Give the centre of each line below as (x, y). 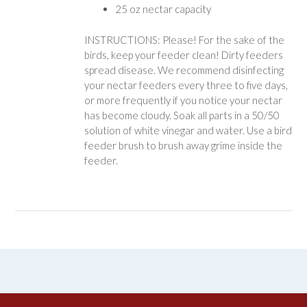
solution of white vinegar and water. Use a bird (188, 130)
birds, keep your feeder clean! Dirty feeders (183, 54)
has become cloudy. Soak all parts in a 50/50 (182, 115)
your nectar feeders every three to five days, (186, 85)
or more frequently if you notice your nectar (183, 100)
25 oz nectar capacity (163, 9)
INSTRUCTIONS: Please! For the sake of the (184, 39)
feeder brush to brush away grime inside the (183, 145)
